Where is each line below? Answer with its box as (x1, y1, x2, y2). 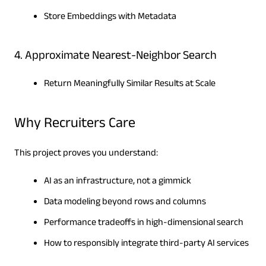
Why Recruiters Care (14, 113, 135, 138)
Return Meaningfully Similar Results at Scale (43, 77, 216, 93)
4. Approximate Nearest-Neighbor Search (14, 47, 217, 68)
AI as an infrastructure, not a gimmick (43, 174, 191, 191)
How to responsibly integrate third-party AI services (43, 236, 249, 253)
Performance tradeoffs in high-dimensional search (43, 216, 243, 232)
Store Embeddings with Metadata (43, 9, 176, 26)
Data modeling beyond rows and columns (43, 195, 206, 211)
